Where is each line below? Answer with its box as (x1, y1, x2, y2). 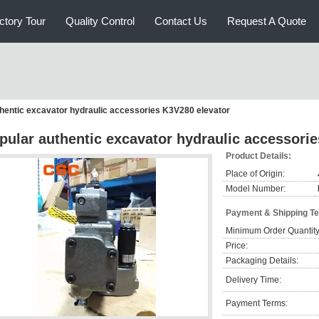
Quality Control (66, 15, 135, 27)
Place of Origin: (226, 169, 285, 179)
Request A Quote (227, 15, 306, 27)
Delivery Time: (226, 275, 281, 285)
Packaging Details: (226, 256, 298, 266)
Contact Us (155, 15, 207, 27)
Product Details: (226, 151, 291, 161)
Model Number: (226, 184, 286, 194)
